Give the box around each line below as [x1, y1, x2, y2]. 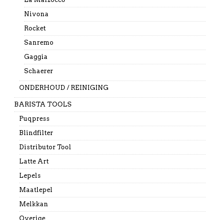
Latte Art [19, 158, 49, 165]
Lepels [19, 172, 41, 180]
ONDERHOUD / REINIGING [19, 84, 109, 92]
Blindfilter [19, 129, 53, 137]
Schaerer [24, 67, 53, 75]
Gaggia [24, 53, 48, 61]
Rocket [24, 25, 46, 32]
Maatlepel [19, 186, 53, 194]
